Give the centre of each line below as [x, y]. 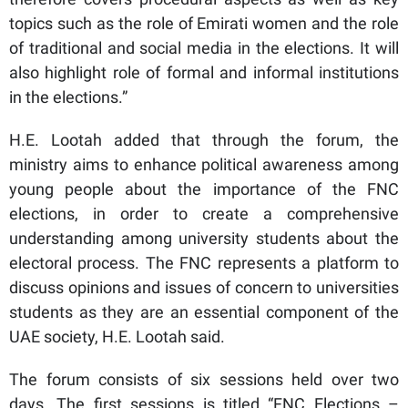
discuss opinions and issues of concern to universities [204, 287]
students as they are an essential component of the [204, 311]
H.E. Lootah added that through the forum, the [204, 139]
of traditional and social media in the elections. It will [204, 47]
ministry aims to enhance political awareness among [204, 164]
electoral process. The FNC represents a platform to [204, 262]
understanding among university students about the [204, 238]
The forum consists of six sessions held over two [204, 379]
